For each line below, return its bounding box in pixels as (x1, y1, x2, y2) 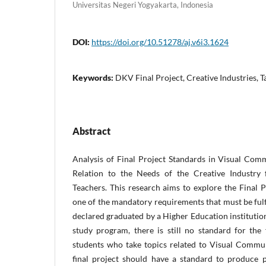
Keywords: (72, 72, 115, 83)
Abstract (72, 125, 110, 137)
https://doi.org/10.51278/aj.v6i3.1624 (91, 36, 229, 47)
